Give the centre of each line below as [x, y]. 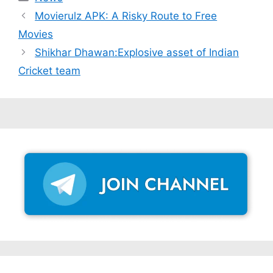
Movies [36, 34]
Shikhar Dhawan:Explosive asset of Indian [137, 52]
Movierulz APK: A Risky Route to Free [126, 16]
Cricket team [49, 70]
